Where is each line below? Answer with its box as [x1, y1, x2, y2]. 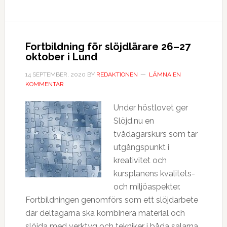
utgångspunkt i [113, 142, 169, 152]
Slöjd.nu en [113, 116, 154, 126]
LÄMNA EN [148, 71, 181, 78]
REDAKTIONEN [96, 71, 138, 78]
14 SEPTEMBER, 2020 [25, 71, 86, 78]
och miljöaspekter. [113, 182, 180, 192]
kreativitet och [113, 156, 167, 165]
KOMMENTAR [25, 81, 64, 88]
